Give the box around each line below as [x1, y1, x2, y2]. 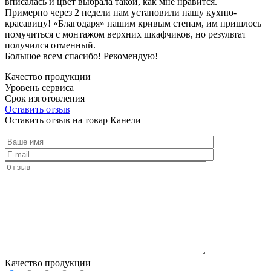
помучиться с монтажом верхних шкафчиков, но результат [5, 28, 246, 39]
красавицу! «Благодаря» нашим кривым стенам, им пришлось [5, 18, 261, 28]
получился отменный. [5, 39, 96, 50]
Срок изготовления [5, 93, 85, 103]
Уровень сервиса [5, 82, 74, 93]
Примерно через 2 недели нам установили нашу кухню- [5, 7, 237, 18]
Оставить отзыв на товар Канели [5, 114, 141, 125]
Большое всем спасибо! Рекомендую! [5, 50, 158, 61]
